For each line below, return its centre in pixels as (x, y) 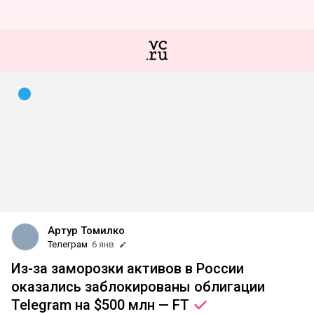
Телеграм (68, 244)
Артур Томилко (86, 231)
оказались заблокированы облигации (138, 287)
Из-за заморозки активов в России (128, 268)
